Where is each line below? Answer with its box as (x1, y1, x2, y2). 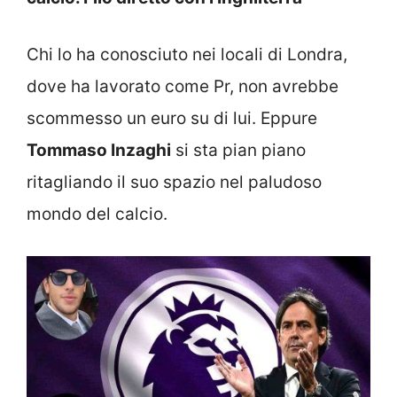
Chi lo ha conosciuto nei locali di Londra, (27, 44, 347, 65)
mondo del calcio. (27, 204, 167, 224)
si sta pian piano (171, 140, 306, 160)
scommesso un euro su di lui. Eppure (27, 108, 317, 128)
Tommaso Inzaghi (27, 140, 171, 160)
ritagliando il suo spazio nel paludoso (27, 172, 322, 192)
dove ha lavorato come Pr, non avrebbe (27, 76, 339, 97)
